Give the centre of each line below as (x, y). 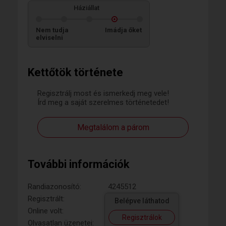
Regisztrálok (142, 217)
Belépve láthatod (142, 201)
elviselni (49, 38)
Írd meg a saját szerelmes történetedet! (103, 102)
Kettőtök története (75, 72)
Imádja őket (123, 30)
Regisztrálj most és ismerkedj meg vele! (103, 93)
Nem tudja (52, 30)
